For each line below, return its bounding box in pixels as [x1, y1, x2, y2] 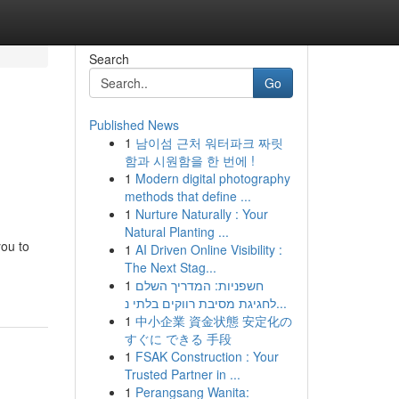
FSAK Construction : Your [134, 347, 279, 365]
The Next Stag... [124, 258, 216, 276]
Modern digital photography [134, 169, 290, 187]
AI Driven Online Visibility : [134, 240, 282, 258]
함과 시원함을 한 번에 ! [124, 151, 255, 169]
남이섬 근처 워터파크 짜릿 [134, 134, 283, 151]
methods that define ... [124, 187, 251, 205]
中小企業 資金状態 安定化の [134, 312, 292, 330]
